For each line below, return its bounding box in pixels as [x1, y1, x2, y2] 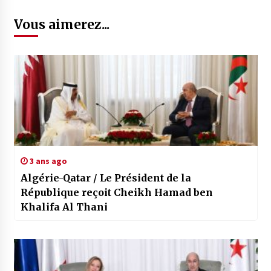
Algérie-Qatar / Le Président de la [20, 172, 192, 184]
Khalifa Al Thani [20, 201, 108, 214]
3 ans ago [27, 155, 67, 167]
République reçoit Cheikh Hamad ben [20, 186, 213, 199]
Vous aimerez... [13, 16, 109, 33]
